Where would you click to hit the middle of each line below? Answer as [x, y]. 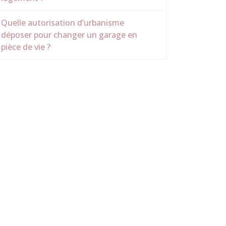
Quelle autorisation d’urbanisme [63, 23]
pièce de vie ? [26, 47]
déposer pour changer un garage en [69, 35]
